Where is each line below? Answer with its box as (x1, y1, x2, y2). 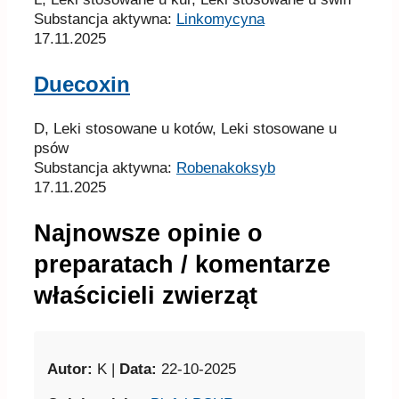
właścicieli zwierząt (34, 281, 257, 309)
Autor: (47, 361, 93, 379)
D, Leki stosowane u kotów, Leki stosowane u (34, 120, 337, 138)
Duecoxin (34, 72, 130, 97)
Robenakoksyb (176, 159, 275, 177)
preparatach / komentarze (34, 250, 330, 278)
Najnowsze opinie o (34, 219, 263, 247)
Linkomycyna (176, 11, 265, 28)
